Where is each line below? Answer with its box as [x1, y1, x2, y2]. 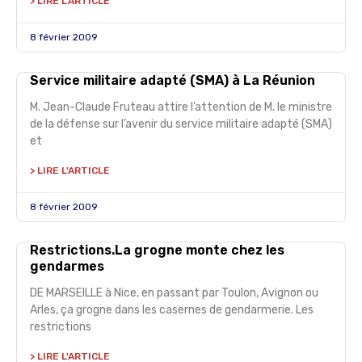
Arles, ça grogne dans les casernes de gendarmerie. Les [30, 303, 314, 317]
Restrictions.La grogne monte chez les [30, 242, 284, 258]
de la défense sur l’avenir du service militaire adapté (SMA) [30, 117, 332, 131]
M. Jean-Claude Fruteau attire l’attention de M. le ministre [30, 100, 332, 114]
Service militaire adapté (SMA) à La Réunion [30, 73, 315, 88]
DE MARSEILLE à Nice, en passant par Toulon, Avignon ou [30, 286, 318, 300]
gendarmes [30, 259, 104, 274]
